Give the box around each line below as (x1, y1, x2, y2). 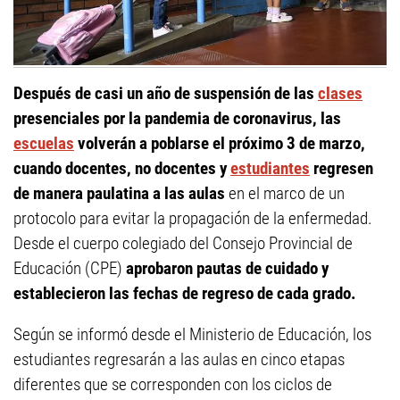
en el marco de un (225, 183, 345, 204)
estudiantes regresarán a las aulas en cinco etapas (13, 349, 345, 371)
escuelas (13, 133, 74, 154)
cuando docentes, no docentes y (13, 158, 230, 179)
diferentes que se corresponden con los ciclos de (13, 374, 332, 396)
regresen (310, 158, 373, 179)
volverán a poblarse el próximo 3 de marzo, (74, 133, 365, 154)
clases (318, 83, 362, 104)
